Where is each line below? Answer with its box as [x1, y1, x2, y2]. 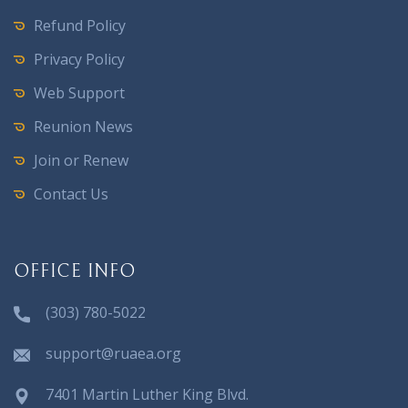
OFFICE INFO [14, 261, 136, 282]
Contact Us [34, 184, 108, 204]
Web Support [34, 83, 125, 103]
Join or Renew [34, 150, 128, 170]
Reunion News [34, 117, 133, 137]
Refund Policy [34, 15, 126, 36]
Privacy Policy [34, 49, 125, 69]
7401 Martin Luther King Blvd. [46, 384, 249, 404]
